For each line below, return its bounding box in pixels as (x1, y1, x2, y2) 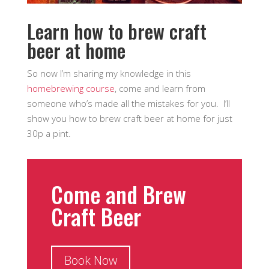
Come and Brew (50, 177, 186, 211)
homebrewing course (26, 82, 115, 94)
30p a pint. (26, 127, 71, 139)
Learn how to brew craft (26, 16, 207, 45)
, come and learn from (114, 82, 205, 94)
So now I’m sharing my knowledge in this (26, 67, 191, 79)
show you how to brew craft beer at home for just (26, 112, 232, 124)
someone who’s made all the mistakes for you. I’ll (26, 97, 230, 109)
